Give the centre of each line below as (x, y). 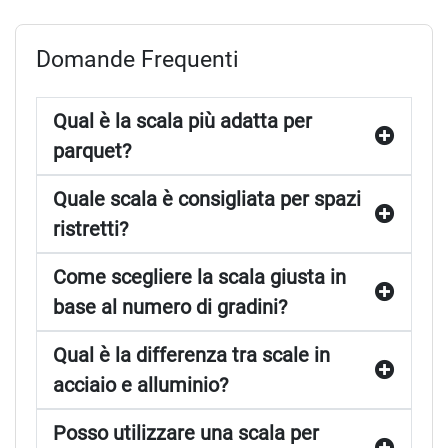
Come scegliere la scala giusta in (199, 277)
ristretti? (90, 229)
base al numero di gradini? (170, 307)
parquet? (92, 151)
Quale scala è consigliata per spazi (207, 199)
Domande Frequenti (137, 59)
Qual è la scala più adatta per (182, 121)
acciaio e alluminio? (140, 385)
